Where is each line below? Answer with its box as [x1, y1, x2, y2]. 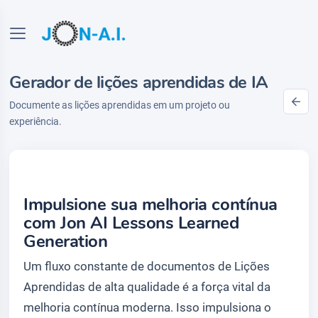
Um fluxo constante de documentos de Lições [23, 259, 270, 273]
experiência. [9, 116, 62, 127]
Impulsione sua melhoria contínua [23, 193, 278, 216]
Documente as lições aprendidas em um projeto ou [9, 99, 230, 111]
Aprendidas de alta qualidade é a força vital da [23, 280, 270, 294]
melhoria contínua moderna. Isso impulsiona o [23, 300, 271, 314]
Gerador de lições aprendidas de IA [9, 71, 268, 94]
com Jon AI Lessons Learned [23, 212, 239, 234]
